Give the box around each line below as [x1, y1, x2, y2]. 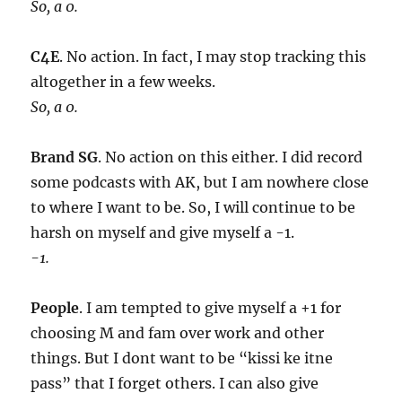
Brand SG [31, 148, 99, 167]
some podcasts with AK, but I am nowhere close [31, 173, 370, 192]
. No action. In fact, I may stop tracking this [59, 48, 367, 66]
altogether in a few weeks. [31, 73, 216, 92]
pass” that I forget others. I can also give [31, 374, 319, 393]
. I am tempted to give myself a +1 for [79, 299, 342, 318]
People [31, 299, 80, 318]
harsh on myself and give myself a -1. [31, 223, 295, 242]
